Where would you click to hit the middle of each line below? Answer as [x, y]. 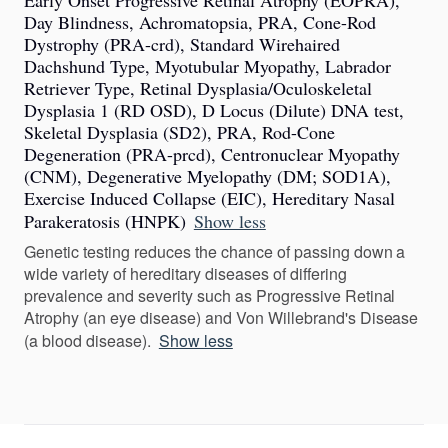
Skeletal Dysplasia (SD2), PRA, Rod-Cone [179, 132]
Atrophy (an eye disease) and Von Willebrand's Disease [221, 317]
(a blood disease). [87, 340]
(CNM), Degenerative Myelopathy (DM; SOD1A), [207, 176]
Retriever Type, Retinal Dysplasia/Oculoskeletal [198, 88]
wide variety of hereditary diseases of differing [185, 273]
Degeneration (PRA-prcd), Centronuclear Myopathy [212, 154]
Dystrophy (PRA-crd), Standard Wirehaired [182, 44]
